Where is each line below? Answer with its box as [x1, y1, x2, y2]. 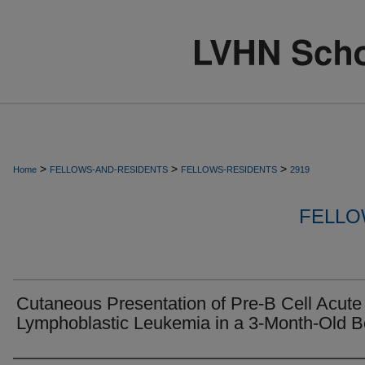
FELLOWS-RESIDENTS [181, 165, 277, 174]
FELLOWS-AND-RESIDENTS [50, 165, 168, 174]
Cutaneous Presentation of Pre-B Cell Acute [16, 293, 362, 314]
